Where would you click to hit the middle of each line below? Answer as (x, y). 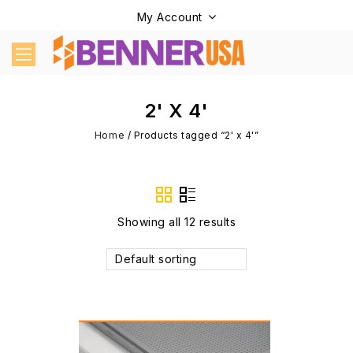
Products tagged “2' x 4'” (196, 135)
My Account (169, 17)
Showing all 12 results (176, 221)
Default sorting (156, 258)
